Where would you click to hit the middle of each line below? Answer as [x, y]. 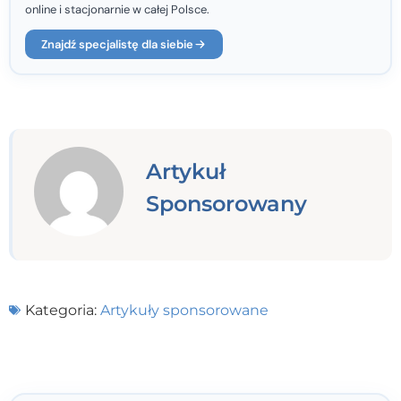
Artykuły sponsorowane [184, 310]
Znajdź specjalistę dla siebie [117, 45]
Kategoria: [61, 310]
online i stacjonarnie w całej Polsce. [117, 10]
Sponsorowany [226, 204]
